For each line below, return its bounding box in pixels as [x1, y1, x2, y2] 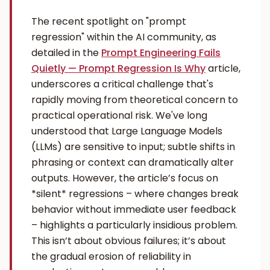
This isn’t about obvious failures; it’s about [31, 234, 226, 248]
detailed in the [31, 46, 101, 60]
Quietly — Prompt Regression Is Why [31, 61, 206, 75]
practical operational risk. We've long [31, 108, 207, 122]
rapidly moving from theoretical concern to [31, 93, 238, 107]
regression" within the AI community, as [31, 30, 216, 44]
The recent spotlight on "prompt [31, 14, 186, 28]
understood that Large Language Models [31, 124, 222, 138]
